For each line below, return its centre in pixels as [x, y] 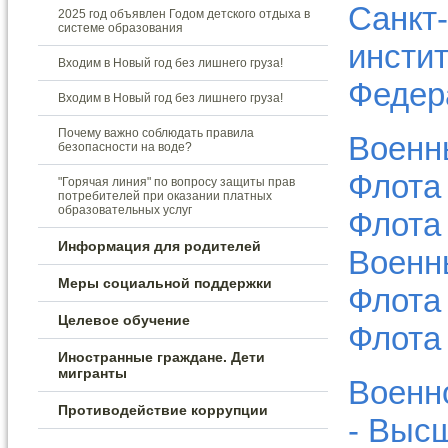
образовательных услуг [125, 210]
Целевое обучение [124, 320]
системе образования [120, 28]
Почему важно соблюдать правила [156, 133]
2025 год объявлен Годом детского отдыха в [184, 14]
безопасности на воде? [125, 147]
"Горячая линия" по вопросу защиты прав [176, 182]
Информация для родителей [159, 246]
